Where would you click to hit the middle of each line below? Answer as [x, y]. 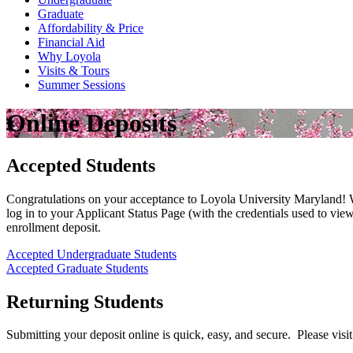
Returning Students [85, 301]
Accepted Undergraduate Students [91, 254]
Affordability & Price [91, 28]
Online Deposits [91, 123]
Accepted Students [81, 165]
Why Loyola [69, 56]
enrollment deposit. [54, 227]
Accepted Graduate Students [77, 268]
